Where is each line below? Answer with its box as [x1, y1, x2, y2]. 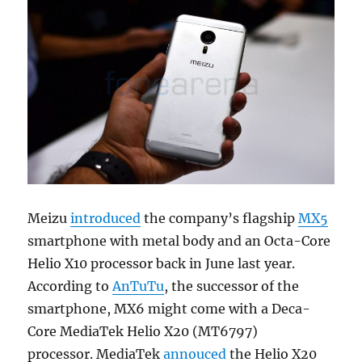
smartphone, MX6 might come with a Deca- [27, 300, 311, 317]
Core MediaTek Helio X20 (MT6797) [27, 322, 259, 339]
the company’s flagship [141, 209, 299, 226]
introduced [70, 209, 141, 226]
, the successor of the [164, 277, 300, 294]
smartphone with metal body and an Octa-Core [27, 232, 331, 249]
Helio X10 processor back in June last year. [27, 255, 296, 271]
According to [27, 277, 113, 294]
